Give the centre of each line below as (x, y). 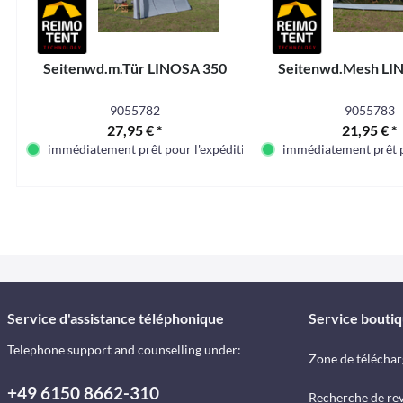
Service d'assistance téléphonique (116, 318)
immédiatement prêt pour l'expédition (153, 149)
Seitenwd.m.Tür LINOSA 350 (134, 68)
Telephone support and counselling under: (124, 349)
